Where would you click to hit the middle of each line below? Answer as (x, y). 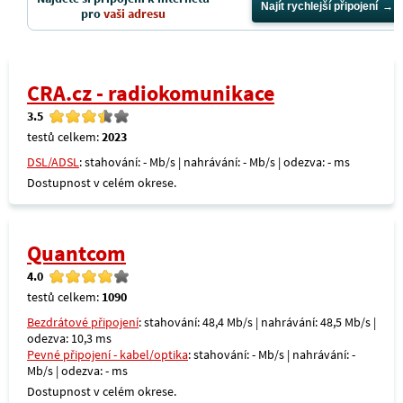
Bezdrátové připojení (83, 322)
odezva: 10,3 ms (69, 338)
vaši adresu (134, 13)
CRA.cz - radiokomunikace (151, 93)
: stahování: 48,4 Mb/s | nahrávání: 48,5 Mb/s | (257, 322)
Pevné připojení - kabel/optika (107, 354)
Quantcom (76, 253)
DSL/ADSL (53, 162)
